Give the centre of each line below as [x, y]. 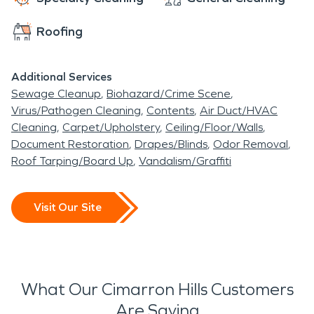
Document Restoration [70, 144]
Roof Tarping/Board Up [72, 161]
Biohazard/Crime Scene [169, 93]
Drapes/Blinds [171, 144]
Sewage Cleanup [56, 93]
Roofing [60, 31]
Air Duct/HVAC [239, 110]
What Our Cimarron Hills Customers [157, 289]
